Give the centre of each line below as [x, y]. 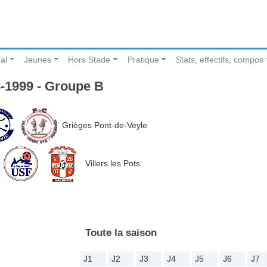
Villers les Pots [112, 163]
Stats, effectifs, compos [220, 60]
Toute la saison [121, 232]
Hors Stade [89, 60]
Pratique [143, 60]
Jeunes [38, 60]
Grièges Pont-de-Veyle [104, 125]
